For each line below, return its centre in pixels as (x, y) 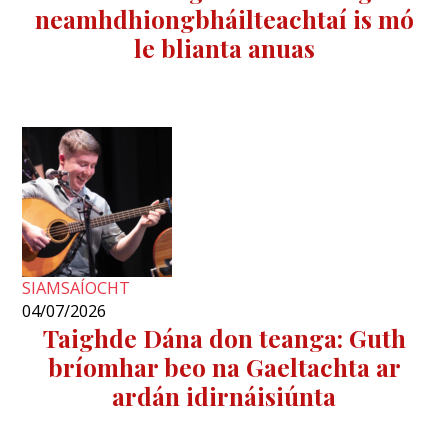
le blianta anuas (224, 48)
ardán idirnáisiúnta (224, 396)
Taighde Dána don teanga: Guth (224, 338)
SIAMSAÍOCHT (76, 288)
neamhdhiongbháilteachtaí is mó (224, 19)
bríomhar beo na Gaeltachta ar (224, 367)
